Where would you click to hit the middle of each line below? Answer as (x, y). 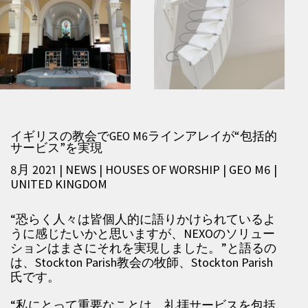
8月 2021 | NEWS (55, 169)
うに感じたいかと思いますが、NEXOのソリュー (143, 233)
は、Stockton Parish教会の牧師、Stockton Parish (142, 262)
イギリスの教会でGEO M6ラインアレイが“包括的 (144, 136)
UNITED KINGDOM (59, 184)
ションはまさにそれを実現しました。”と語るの (143, 248)
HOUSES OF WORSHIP (164, 169)
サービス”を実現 (56, 148)
